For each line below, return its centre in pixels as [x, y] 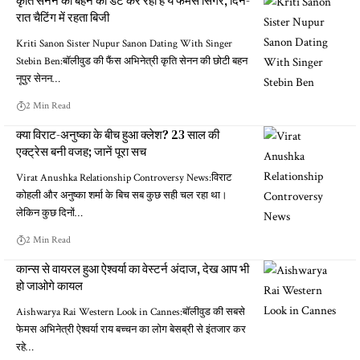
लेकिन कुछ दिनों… [49, 213]
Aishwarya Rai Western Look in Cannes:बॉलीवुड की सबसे [131, 312]
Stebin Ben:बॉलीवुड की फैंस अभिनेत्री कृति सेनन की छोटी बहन [132, 61]
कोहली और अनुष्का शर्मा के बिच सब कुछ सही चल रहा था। [122, 195]
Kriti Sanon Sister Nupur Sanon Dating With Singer [124, 43]
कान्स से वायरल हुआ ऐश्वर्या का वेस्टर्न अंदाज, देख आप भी [133, 268]
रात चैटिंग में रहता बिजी [63, 17]
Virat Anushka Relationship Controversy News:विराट [124, 178]
